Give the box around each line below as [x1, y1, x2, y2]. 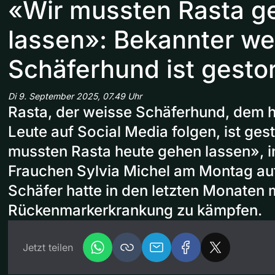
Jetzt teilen [23, 241, 73, 254]
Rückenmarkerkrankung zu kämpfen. [8, 201, 262, 220]
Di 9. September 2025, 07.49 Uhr [8, 91, 142, 102]
